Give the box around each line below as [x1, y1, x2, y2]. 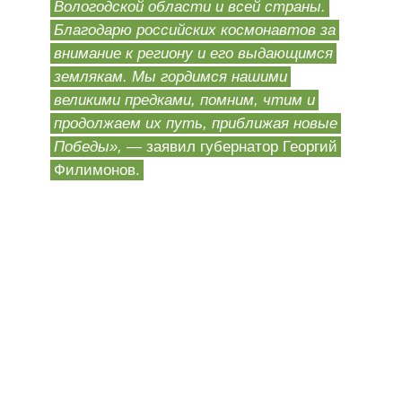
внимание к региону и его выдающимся [54, 45, 333, 63]
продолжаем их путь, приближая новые [54, 115, 337, 133]
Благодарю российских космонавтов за [54, 22, 336, 39]
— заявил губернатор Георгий [127, 138, 337, 156]
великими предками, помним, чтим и [54, 92, 315, 109]
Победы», [54, 138, 127, 156]
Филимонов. [54, 162, 140, 179]
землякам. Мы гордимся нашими [54, 68, 287, 86]
